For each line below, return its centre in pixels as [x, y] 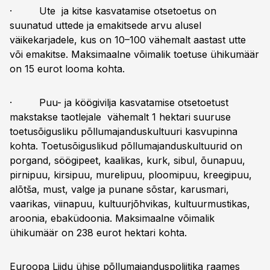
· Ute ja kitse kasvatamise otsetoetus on [113, 11]
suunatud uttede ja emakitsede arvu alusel [105, 25]
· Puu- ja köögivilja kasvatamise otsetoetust [119, 102]
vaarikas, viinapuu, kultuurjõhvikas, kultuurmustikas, [130, 204]
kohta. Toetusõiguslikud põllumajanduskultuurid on [126, 146]
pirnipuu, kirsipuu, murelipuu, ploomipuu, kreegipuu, [131, 175]
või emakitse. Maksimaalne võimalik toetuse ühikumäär [134, 54]
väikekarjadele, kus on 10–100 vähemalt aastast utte [128, 40]
